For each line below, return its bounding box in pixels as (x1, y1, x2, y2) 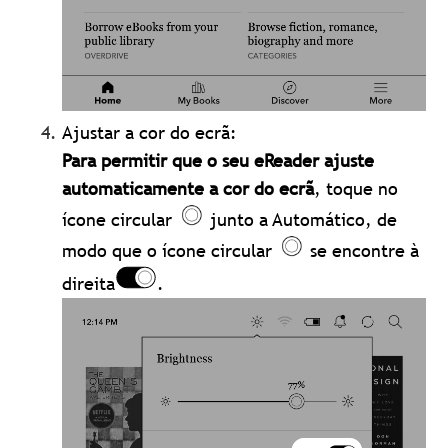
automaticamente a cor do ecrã (62, 177, 315, 201)
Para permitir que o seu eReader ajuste (62, 149, 375, 173)
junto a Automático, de (205, 207, 398, 231)
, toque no (314, 177, 399, 201)
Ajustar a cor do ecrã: (62, 121, 238, 145)
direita (62, 271, 116, 295)
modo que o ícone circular (62, 238, 278, 262)
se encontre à (305, 238, 420, 262)
